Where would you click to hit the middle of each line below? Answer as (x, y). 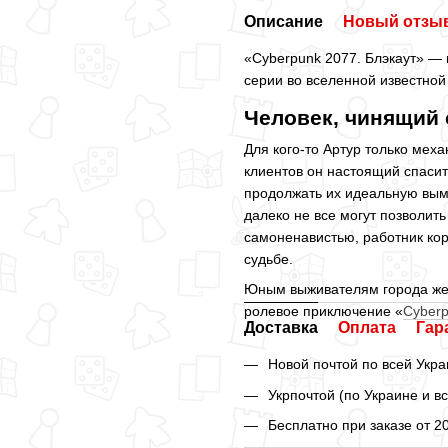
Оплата (367, 328)
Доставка (281, 328)
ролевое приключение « (323, 311)
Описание (283, 21)
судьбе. (268, 259)
